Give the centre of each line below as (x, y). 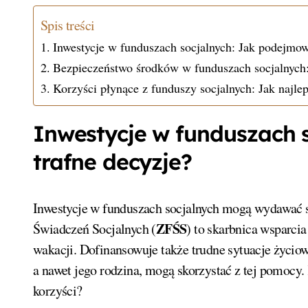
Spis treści (68, 25)
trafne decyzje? (112, 161)
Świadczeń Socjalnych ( (95, 228)
